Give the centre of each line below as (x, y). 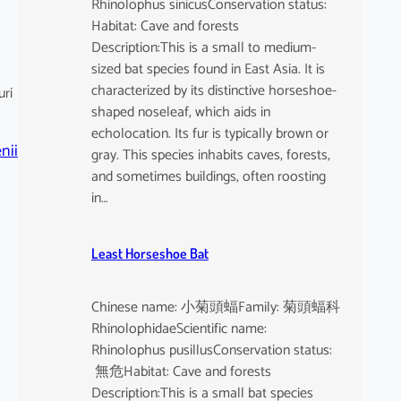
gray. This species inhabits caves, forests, (210, 155)
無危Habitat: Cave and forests (181, 372)
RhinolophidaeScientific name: (179, 329)
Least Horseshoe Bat (149, 254)
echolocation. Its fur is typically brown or (209, 133)
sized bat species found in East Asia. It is (208, 69)
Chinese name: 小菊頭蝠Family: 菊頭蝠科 (215, 308)
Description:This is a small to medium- (203, 47)
